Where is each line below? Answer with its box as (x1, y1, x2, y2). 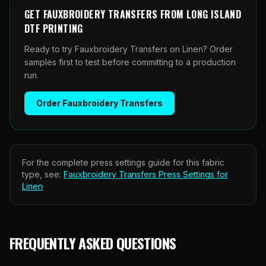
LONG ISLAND (186, 7, 242, 21)
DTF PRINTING (24, 21, 83, 36)
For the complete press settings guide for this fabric (22, 157, 224, 167)
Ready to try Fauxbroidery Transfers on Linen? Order (24, 44, 233, 54)
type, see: (22, 169, 61, 179)
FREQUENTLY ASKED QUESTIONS (9, 232, 176, 254)
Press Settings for (156, 169, 228, 179)
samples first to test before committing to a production (24, 57, 236, 67)
